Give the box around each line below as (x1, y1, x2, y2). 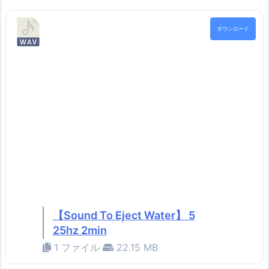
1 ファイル (50, 241, 103, 254)
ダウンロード (216, 26, 249, 32)
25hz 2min (52, 224, 107, 237)
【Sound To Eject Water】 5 (52, 209, 195, 222)
